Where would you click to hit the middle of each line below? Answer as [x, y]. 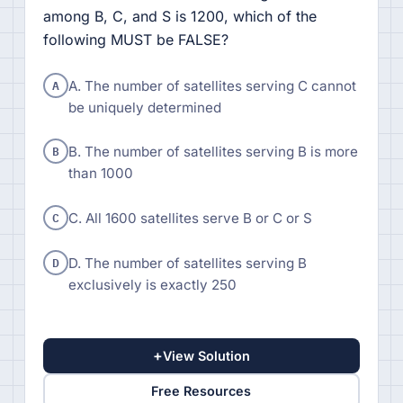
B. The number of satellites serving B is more [213, 152]
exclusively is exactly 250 [152, 284]
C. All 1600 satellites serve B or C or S [190, 219]
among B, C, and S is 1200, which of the [179, 16]
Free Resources [201, 391]
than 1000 [100, 174]
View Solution [206, 355]
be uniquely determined [144, 107]
